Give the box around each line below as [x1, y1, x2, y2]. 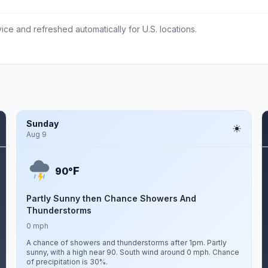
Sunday [26, 118, 59, 129]
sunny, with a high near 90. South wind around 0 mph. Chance [26, 248, 239, 257]
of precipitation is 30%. [26, 257, 108, 266]
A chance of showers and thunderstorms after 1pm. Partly [26, 238, 227, 247]
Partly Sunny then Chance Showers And [26, 193, 196, 203]
